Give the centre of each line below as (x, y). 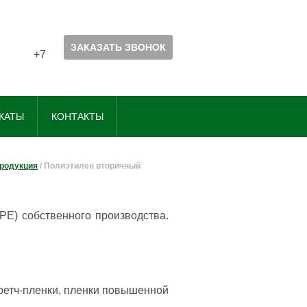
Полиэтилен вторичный (92, 166)
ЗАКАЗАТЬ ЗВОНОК (118, 47)
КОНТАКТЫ (77, 116)
